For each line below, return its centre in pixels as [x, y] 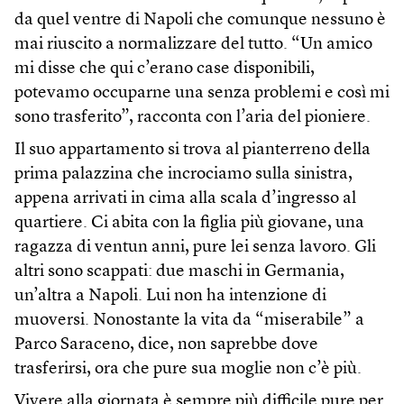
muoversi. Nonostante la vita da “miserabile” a [189, 321]
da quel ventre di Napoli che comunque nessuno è [200, 21]
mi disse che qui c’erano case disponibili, [165, 69]
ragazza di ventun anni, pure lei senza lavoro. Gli [195, 248]
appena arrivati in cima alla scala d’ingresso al [185, 199]
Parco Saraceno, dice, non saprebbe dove [166, 345]
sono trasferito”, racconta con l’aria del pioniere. [193, 118]
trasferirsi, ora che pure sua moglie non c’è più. [188, 370]
